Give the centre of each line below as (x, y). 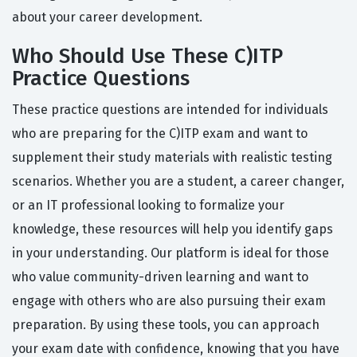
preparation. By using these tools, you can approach (166, 325)
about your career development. (107, 18)
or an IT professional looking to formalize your (148, 206)
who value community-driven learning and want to (160, 277)
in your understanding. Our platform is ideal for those (171, 253)
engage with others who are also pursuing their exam (169, 301)
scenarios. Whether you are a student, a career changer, (178, 182)
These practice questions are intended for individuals (170, 110)
